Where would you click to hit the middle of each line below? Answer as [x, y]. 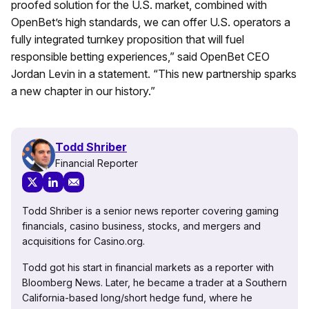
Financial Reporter [97, 163]
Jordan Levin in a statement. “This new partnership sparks [154, 73]
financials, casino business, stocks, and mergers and [141, 226]
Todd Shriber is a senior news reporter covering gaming [150, 210]
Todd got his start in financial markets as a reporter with [148, 267]
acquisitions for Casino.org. [83, 241]
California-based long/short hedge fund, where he [137, 297]
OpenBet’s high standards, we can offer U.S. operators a [151, 22]
